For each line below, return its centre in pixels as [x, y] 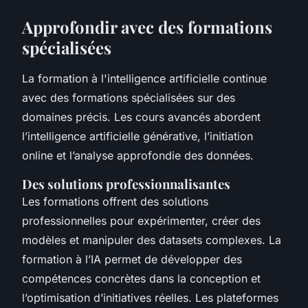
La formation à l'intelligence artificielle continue [144, 78]
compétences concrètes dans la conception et [141, 278]
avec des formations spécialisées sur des [129, 97]
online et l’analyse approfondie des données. [140, 155]
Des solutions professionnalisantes [126, 184]
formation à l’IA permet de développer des [132, 259]
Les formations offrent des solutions [115, 201]
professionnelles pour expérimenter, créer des [141, 220]
